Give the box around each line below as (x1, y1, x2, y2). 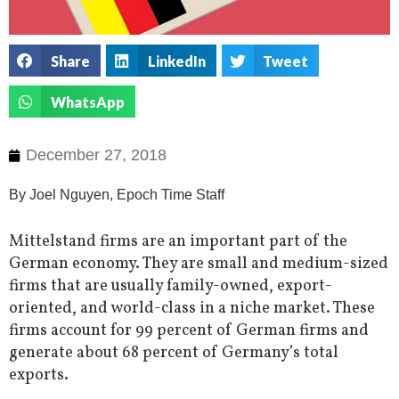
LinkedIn (147, 52, 206, 69)
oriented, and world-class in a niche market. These (9, 297, 375, 321)
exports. (9, 364, 69, 387)
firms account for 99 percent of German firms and (9, 320, 369, 343)
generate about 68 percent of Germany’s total (9, 342, 338, 365)
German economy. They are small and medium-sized (9, 253, 388, 276)
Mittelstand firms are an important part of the (9, 231, 347, 254)
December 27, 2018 (26, 146, 167, 165)
